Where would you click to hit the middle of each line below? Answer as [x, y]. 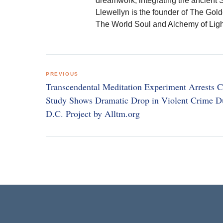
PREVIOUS [62, 74]
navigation [75, 81]
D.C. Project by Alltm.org [93, 113]
